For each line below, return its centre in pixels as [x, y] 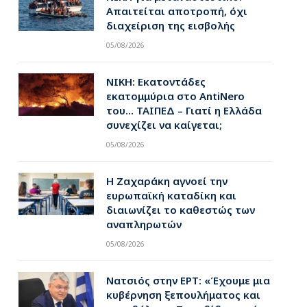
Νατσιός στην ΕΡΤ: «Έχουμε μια [188, 280]
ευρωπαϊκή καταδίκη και [171, 195]
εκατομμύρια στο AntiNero [175, 96]
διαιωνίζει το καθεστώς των [180, 210]
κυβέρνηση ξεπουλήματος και [183, 295]
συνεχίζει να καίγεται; [164, 125]
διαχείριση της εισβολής [170, 25]
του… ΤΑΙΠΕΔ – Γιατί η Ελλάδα [184, 110]
